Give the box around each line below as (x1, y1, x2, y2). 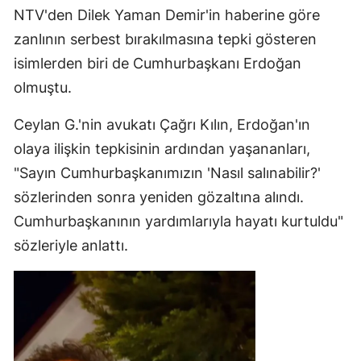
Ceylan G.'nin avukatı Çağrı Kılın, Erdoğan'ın (14, 116, 310, 133)
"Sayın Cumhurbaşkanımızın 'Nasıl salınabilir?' (14, 164, 321, 181)
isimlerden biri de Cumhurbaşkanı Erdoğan (14, 55, 301, 72)
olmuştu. (14, 79, 72, 96)
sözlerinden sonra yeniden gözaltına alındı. (14, 189, 304, 205)
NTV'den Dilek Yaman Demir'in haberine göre (14, 6, 320, 23)
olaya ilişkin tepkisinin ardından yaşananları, (14, 140, 310, 157)
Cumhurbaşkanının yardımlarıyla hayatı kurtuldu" (14, 213, 343, 230)
